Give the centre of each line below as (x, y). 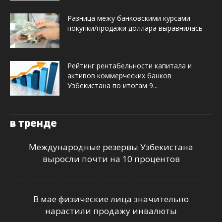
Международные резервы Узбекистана (111, 147)
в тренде (33, 123)
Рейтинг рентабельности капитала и (130, 66)
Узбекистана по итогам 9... (112, 86)
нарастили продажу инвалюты (111, 211)
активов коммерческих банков (119, 76)
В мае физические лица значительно (111, 199)
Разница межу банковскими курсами (129, 18)
